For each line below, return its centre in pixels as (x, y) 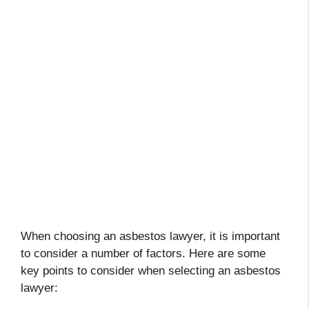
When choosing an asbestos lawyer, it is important (150, 236)
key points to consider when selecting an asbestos (151, 270)
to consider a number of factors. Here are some (143, 253)
